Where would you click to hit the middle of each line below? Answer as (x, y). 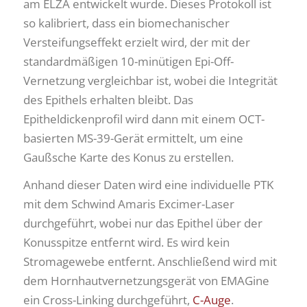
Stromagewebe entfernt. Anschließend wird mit (150, 261)
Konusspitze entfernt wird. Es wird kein (126, 242)
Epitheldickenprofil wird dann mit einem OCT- (144, 119)
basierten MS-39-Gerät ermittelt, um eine (133, 138)
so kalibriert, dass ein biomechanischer (126, 23)
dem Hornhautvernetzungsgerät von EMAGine (146, 280)
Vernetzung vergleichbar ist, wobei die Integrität (150, 80)
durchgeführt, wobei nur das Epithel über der (143, 223)
